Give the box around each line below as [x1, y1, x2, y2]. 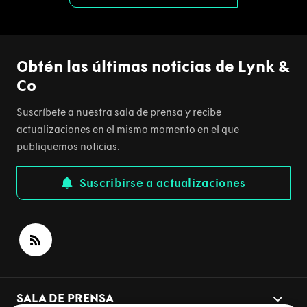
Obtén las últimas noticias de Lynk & [16, 56, 289, 76]
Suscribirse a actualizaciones [79, 175, 246, 191]
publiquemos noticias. [16, 140, 120, 153]
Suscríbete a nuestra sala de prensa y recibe [16, 106, 221, 119]
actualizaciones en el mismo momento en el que [16, 123, 239, 136]
